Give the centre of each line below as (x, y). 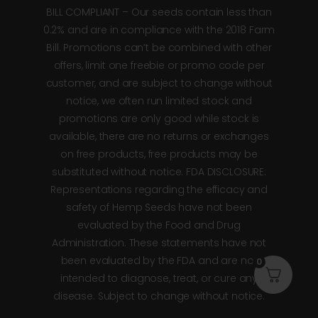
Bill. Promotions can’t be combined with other (159, 47)
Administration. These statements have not (159, 242)
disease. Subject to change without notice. (159, 296)
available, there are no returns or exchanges (159, 136)
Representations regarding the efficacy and (159, 189)
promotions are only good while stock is (159, 118)
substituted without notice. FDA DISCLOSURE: (159, 171)
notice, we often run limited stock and (159, 100)
